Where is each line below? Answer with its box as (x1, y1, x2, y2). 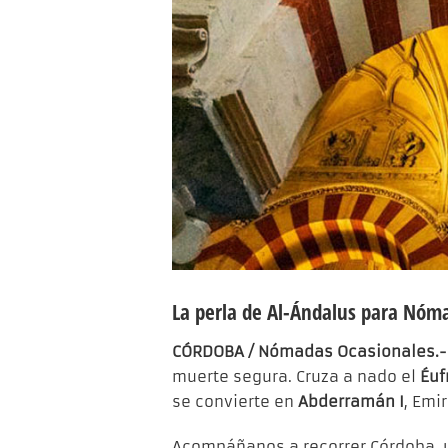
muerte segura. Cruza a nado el (172, 367, 416, 387)
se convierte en (172, 392, 298, 412)
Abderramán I (298, 392, 404, 412)
